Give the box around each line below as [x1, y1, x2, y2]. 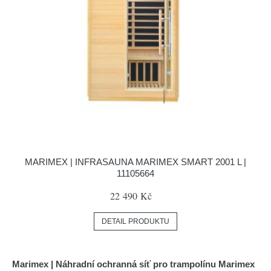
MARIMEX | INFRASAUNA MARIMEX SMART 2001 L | [25, 157, 246, 167]
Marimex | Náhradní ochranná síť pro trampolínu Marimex [12, 259, 255, 269]
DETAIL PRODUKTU [102, 217, 169, 226]
